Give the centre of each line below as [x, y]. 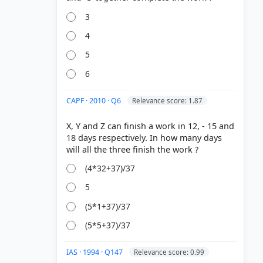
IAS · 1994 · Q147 [95, 252]
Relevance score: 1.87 [167, 100]
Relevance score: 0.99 [169, 252]
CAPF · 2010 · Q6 [95, 100]
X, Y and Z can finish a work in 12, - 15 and [150, 126]
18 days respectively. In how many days [144, 137]
